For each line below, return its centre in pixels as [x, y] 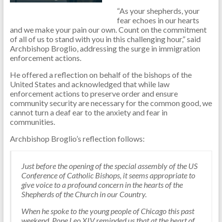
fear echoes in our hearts [158, 20]
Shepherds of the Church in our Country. [84, 194]
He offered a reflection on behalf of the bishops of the [101, 74]
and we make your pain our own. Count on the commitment [108, 29]
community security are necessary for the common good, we [111, 103]
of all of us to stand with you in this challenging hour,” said [105, 39]
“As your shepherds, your [158, 10]
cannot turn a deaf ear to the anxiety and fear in [88, 112]
